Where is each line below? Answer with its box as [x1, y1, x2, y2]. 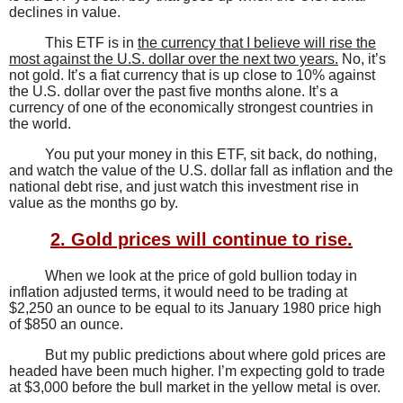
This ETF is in [45, 35, 138, 51]
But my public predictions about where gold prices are [45, 346, 386, 363]
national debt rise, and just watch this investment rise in [9, 179, 359, 195]
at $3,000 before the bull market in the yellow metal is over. [9, 379, 381, 395]
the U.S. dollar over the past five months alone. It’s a [9, 84, 338, 100]
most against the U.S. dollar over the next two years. [9, 51, 338, 67]
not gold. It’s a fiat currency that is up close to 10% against [9, 67, 375, 84]
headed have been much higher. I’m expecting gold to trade [9, 363, 385, 379]
